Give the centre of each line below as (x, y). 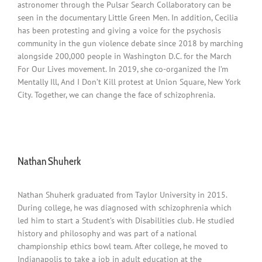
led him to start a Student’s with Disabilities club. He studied (126, 221)
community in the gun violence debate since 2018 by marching (130, 43)
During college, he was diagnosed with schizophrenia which (125, 208)
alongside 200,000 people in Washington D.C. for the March (125, 56)
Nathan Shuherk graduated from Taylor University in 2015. (122, 195)
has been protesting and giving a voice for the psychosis (119, 30)
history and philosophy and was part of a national (107, 234)
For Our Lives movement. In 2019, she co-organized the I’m (123, 69)
